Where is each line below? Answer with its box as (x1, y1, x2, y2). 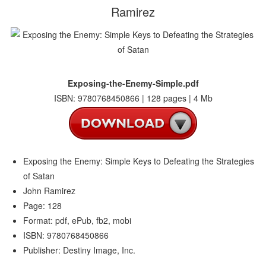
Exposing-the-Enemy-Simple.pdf (67, 77, 199, 89)
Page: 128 (23, 199, 62, 211)
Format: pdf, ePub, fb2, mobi (23, 214, 132, 226)
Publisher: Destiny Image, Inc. (23, 244, 136, 256)
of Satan (23, 170, 55, 182)
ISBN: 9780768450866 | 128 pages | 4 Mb (53, 92, 213, 104)
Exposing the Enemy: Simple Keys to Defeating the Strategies (23, 155, 255, 167)
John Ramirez (23, 185, 76, 197)
